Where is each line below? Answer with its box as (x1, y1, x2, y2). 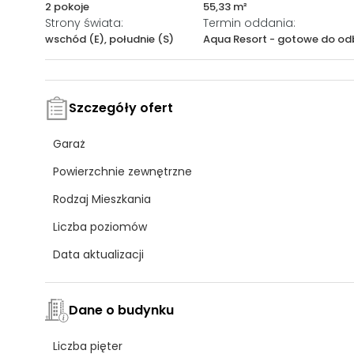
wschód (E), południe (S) (45, 31, 174, 47)
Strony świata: (45, 14, 123, 31)
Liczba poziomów (53, 218, 147, 235)
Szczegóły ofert (69, 98, 173, 117)
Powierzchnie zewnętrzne (53, 163, 192, 179)
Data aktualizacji (53, 246, 144, 262)
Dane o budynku (69, 300, 174, 319)
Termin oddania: (203, 14, 296, 31)
